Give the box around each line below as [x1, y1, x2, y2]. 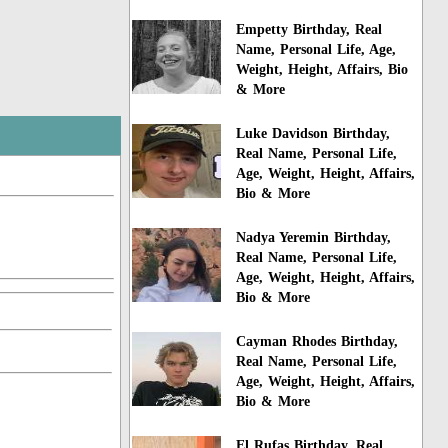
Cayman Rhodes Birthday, [236, 333, 399, 349]
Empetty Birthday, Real [236, 22, 383, 38]
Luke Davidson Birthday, [236, 126, 391, 142]
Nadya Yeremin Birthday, [236, 230, 392, 246]
